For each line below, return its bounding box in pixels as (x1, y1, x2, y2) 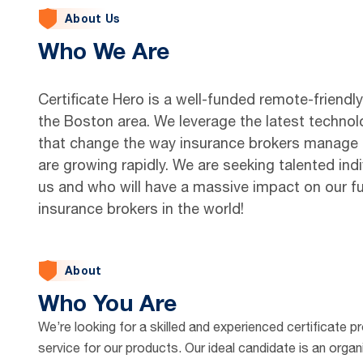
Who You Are (38, 289, 177, 316)
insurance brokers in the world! (38, 200, 244, 217)
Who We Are (38, 37, 169, 64)
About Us (65, 11, 120, 25)
